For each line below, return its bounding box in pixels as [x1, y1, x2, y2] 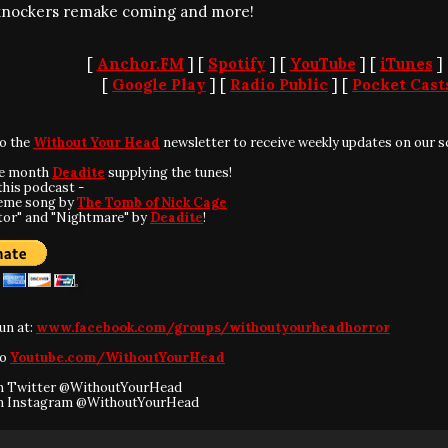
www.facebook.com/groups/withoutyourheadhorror [36, 319, 390, 336]
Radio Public [230, 75, 328, 94]
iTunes [379, 54, 433, 73]
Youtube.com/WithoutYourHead [10, 349, 225, 366]
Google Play [112, 75, 206, 94]
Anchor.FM [96, 54, 184, 73]
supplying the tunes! [105, 164, 232, 181]
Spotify [207, 54, 266, 73]
